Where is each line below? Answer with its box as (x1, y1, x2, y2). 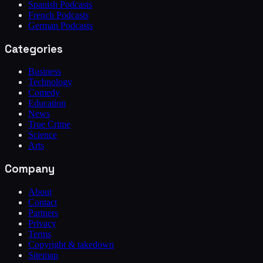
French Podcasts (28, 9, 89, 20)
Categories (5, 42, 63, 56)
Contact (28, 197, 57, 207)
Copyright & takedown (28, 239, 114, 249)
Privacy (28, 218, 56, 228)
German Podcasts (28, 20, 93, 31)
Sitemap (28, 249, 58, 260)
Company (5, 161, 55, 176)
